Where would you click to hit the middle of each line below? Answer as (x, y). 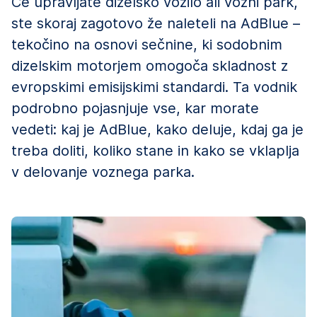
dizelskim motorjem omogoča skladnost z (150, 65)
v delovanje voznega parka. (103, 172)
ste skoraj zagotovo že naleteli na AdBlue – (156, 23)
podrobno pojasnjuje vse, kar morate (135, 108)
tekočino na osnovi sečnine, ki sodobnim (147, 44)
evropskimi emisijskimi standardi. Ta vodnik (154, 87)
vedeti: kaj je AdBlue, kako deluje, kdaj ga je (157, 129)
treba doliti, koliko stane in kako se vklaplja (155, 150)
